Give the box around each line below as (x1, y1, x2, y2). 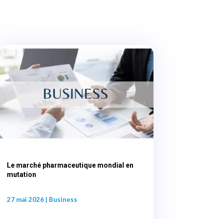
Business (48, 196, 77, 204)
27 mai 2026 (6, 196, 44, 204)
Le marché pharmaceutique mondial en (6, 161, 133, 169)
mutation (6, 170, 36, 178)
